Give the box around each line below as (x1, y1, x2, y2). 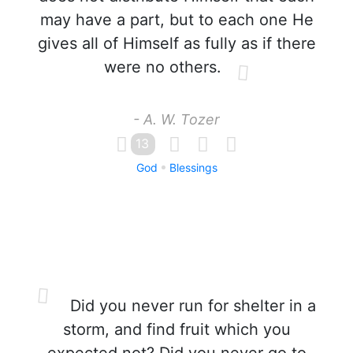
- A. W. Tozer (133, 111, 220, 128)
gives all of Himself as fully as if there (37, 34, 316, 53)
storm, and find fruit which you (62, 320, 291, 339)
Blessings (169, 161, 217, 174)
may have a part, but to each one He (39, 10, 314, 29)
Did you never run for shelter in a (65, 296, 316, 315)
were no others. (103, 58, 221, 76)
